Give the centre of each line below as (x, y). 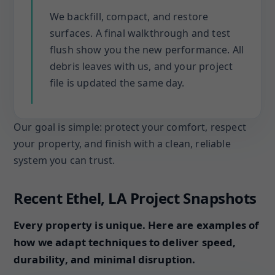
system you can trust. (64, 160)
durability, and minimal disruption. (105, 259)
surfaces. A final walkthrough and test (140, 33)
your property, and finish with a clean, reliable (122, 144)
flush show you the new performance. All (147, 50)
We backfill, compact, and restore (129, 17)
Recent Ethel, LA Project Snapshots (135, 198)
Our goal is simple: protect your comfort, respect (130, 127)
